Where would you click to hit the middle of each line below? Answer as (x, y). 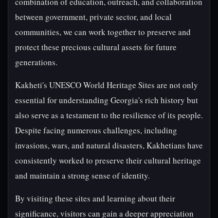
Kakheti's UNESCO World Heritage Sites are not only (107, 85)
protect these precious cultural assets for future (96, 47)
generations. (36, 62)
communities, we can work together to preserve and (103, 32)
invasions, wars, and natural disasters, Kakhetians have (109, 145)
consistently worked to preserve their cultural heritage (108, 160)
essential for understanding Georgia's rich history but (107, 100)
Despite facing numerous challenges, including (96, 130)
